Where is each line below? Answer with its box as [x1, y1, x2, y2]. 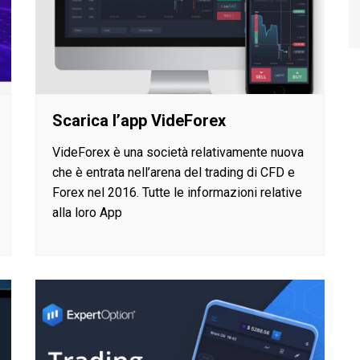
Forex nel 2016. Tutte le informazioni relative [52, 184, 302, 200]
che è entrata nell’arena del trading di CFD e [52, 164, 295, 180]
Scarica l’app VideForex [52, 110, 226, 130]
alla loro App [52, 204, 122, 220]
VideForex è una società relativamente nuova [52, 144, 304, 160]
